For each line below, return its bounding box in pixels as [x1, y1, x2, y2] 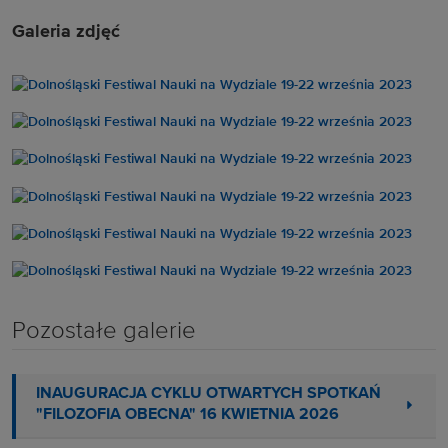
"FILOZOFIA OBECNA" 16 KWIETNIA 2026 [36, 407, 339, 424]
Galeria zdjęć [12, 23, 120, 41]
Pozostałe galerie [12, 318, 196, 343]
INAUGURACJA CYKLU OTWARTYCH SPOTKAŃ [36, 386, 381, 403]
